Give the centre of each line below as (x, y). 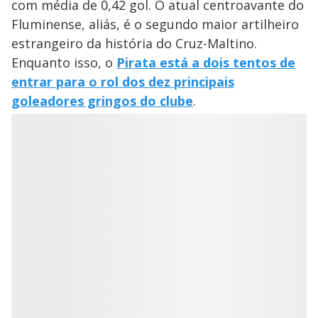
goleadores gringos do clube (102, 101)
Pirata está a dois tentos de (206, 63)
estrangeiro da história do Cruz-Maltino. (134, 44)
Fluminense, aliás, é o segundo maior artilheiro (155, 24)
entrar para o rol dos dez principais (123, 82)
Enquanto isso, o (64, 63)
